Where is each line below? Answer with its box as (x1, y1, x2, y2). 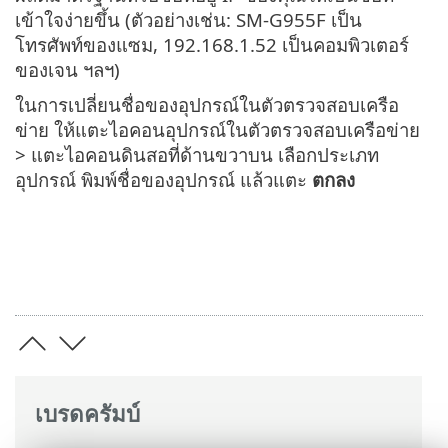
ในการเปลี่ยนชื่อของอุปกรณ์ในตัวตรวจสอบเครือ (15, 92, 399, 118)
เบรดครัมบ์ (35, 397, 140, 429)
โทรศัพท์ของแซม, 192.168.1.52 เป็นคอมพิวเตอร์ (15, 32, 409, 58)
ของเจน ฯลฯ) (15, 57, 120, 83)
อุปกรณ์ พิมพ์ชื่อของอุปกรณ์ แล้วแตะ (15, 167, 312, 193)
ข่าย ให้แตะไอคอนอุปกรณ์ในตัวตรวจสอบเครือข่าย (15, 117, 420, 143)
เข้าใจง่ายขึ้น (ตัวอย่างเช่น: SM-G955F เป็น (15, 7, 362, 33)
